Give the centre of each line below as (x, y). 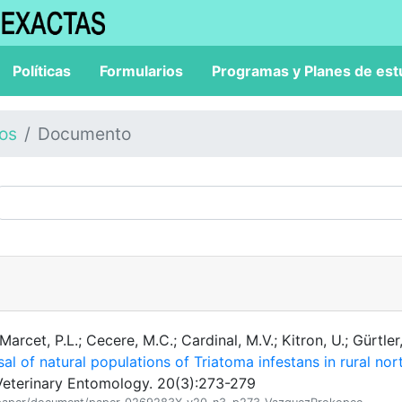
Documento (84, 134)
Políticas (42, 71)
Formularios (141, 71)
